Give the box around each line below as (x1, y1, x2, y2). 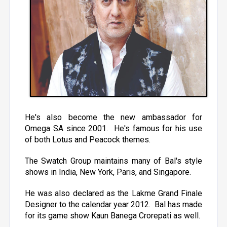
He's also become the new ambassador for (24, 112, 203, 122)
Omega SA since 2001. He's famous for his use (24, 124, 203, 133)
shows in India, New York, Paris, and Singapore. (24, 167, 191, 177)
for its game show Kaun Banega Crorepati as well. (24, 211, 200, 220)
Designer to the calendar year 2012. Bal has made (24, 200, 203, 209)
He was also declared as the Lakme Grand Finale (24, 188, 203, 198)
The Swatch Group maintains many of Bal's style (24, 156, 203, 166)
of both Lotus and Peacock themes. (24, 135, 150, 144)
